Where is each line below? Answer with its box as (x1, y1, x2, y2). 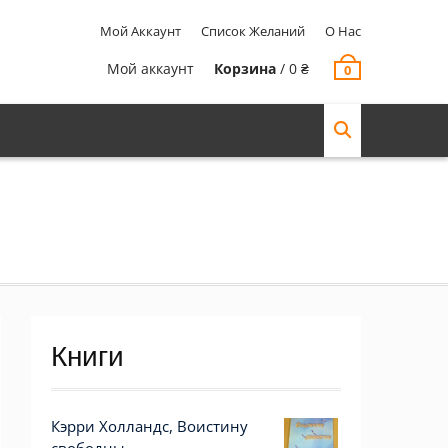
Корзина (214, 59, 276, 78)
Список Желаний (201, 22, 305, 40)
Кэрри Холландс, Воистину (51, 416, 248, 436)
